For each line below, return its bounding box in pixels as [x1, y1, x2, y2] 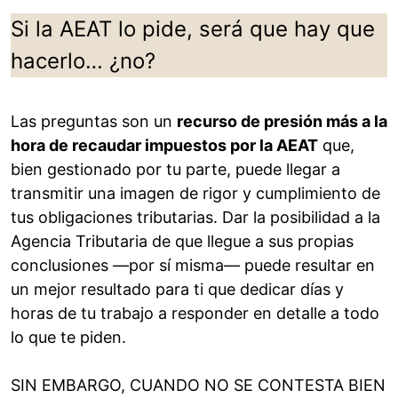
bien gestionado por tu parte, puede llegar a [11, 160, 340, 179]
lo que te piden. [11, 328, 126, 347]
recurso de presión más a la [177, 112, 387, 131]
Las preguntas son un [11, 112, 177, 131]
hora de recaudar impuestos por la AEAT [11, 136, 318, 155]
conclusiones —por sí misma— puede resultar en [11, 256, 375, 275]
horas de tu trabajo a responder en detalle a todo [11, 304, 379, 323]
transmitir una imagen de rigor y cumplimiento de [11, 184, 380, 203]
